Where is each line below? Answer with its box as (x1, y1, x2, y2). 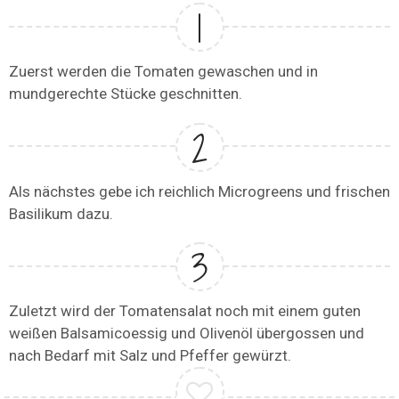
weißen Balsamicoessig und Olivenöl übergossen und (9, 324, 364, 343)
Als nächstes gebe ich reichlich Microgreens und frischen (9, 182, 390, 200)
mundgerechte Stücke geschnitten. (9, 85, 242, 103)
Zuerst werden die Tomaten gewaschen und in (9, 62, 318, 81)
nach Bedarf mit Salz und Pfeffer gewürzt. (9, 346, 291, 365)
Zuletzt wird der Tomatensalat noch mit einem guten (9, 302, 361, 321)
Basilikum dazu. (9, 204, 113, 223)
